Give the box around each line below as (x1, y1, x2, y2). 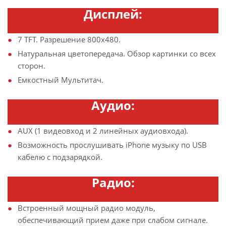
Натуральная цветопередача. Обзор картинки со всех (18, 48, 216, 59)
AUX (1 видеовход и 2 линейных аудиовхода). (18, 125, 188, 136)
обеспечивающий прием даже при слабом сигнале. (18, 214, 208, 225)
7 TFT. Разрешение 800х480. (18, 34, 121, 44)
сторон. (18, 60, 45, 71)
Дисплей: (84, 5, 142, 22)
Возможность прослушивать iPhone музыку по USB (18, 139, 207, 150)
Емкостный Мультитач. (18, 74, 103, 85)
